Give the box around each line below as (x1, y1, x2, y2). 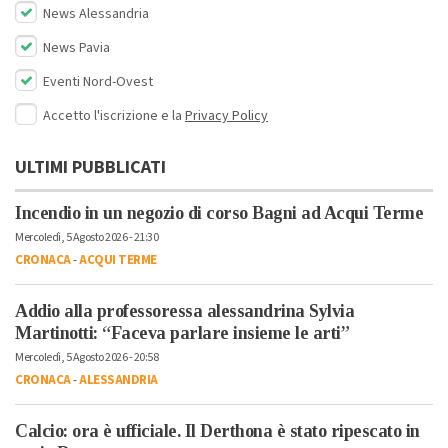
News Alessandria (40, 4, 149, 24)
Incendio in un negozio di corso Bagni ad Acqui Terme (15, 203, 423, 223)
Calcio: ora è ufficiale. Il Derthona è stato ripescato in (15, 421, 420, 441)
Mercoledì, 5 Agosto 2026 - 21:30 (15, 229, 158, 246)
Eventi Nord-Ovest (40, 72, 153, 92)
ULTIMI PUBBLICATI (15, 155, 166, 180)
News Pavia (40, 38, 110, 58)
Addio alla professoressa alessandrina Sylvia (15, 301, 354, 321)
